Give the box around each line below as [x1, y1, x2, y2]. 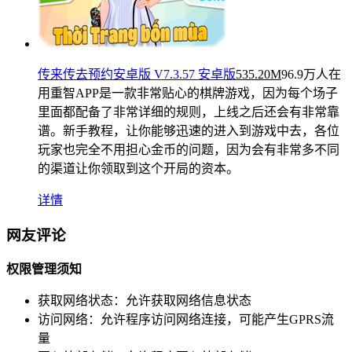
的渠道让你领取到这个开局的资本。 [38, 161, 239, 175]
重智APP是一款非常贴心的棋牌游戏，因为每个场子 [50, 86, 338, 100]
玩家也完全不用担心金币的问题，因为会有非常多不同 [38, 142, 339, 156]
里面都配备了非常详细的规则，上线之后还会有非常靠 [38, 104, 339, 119]
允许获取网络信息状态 [126, 294, 251, 308]
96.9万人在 [281, 67, 341, 81]
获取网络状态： [38, 294, 126, 308]
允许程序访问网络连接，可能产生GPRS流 [101, 313, 334, 327]
